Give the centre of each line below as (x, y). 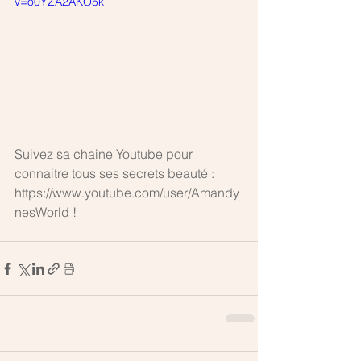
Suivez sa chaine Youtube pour (105, 154)
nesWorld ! (47, 212)
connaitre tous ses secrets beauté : (116, 174)
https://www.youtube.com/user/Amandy (127, 193)
